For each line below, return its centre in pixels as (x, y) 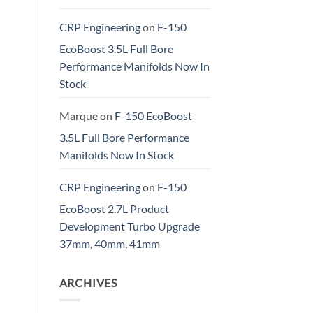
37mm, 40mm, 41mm (109, 244)
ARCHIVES (88, 283)
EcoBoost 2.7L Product (114, 209)
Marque (78, 116)
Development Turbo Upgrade (129, 226)
